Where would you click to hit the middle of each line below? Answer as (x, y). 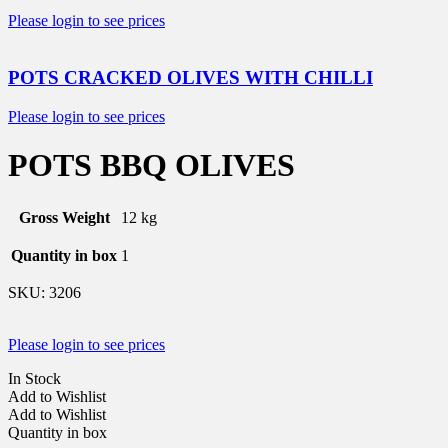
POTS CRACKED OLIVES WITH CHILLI (190, 78)
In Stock (34, 378)
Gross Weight (64, 217)
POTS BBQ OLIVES (151, 165)
